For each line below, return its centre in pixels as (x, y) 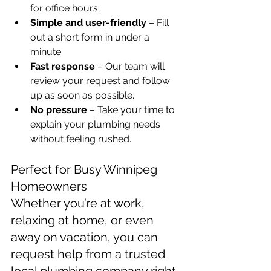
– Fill (159, 23)
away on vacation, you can (86, 237)
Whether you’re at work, (79, 204)
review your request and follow (101, 81)
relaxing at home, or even (84, 220)
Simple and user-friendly (88, 23)
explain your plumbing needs (96, 125)
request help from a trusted (90, 254)
